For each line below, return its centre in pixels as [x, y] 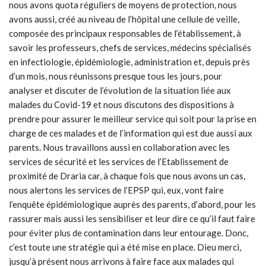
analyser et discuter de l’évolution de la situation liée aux [120, 91]
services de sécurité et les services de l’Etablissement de [119, 162]
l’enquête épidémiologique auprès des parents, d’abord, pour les [132, 205]
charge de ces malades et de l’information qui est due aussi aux [131, 133]
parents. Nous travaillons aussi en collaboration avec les [119, 148]
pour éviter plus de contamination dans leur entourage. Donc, [129, 233]
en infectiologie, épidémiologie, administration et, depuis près [129, 62]
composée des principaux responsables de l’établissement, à [125, 34]
